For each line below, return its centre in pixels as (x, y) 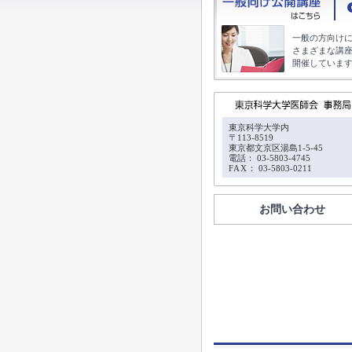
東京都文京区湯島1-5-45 (276, 148)
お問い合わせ (292, 209)
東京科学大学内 (259, 127)
